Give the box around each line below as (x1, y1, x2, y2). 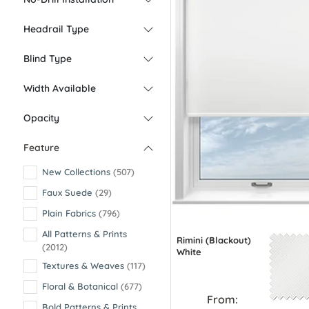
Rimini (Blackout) (176, 234, 251, 246)
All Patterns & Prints (42, 228, 127, 239)
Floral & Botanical (42, 281, 121, 292)
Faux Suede (42, 187, 95, 198)
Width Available (23, 82, 96, 94)
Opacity (23, 112, 59, 124)
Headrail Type (23, 23, 89, 35)
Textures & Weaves (42, 260, 127, 271)
